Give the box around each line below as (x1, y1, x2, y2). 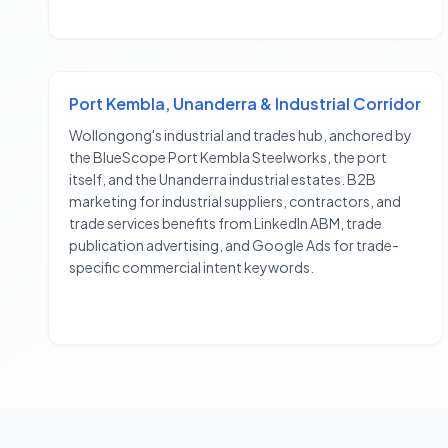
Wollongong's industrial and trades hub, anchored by (69, 126, 412, 145)
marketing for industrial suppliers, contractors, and (69, 192, 401, 211)
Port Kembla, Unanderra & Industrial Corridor (69, 93, 421, 115)
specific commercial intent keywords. (69, 258, 314, 277)
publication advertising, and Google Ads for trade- (69, 236, 399, 255)
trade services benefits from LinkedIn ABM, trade (69, 214, 382, 233)
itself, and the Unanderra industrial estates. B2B (69, 170, 376, 189)
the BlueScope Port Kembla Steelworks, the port (69, 148, 387, 167)
